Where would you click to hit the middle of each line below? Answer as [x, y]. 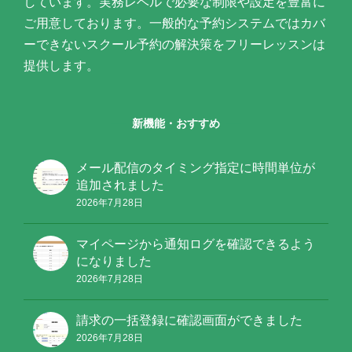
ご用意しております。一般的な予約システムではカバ [174, 24]
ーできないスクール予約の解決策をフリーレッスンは [174, 45]
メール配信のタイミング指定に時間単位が [196, 168]
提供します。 [61, 66]
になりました [114, 262]
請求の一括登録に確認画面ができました [189, 321]
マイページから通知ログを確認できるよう [196, 244]
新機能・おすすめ [176, 124]
